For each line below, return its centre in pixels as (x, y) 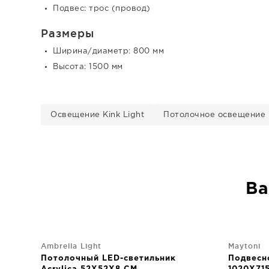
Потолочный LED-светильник (108, 258)
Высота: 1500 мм (88, 67)
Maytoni (244, 246)
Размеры (68, 33)
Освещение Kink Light (97, 115)
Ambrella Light (71, 246)
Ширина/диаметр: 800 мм (108, 51)
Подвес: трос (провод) (102, 8)
